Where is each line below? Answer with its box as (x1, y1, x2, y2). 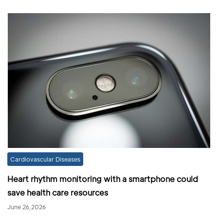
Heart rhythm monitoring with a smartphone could (7, 173, 198, 184)
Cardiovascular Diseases (10, 155, 80, 163)
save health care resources (7, 187, 108, 198)
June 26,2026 (7, 202, 46, 211)
